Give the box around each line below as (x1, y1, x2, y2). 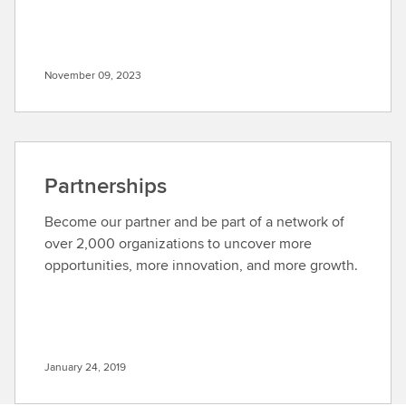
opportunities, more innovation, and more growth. (44, 255, 358, 275)
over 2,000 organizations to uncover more (44, 233, 312, 254)
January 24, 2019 (44, 359, 126, 374)
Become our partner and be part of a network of (44, 211, 344, 232)
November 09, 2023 (44, 67, 141, 82)
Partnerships (44, 169, 167, 201)
